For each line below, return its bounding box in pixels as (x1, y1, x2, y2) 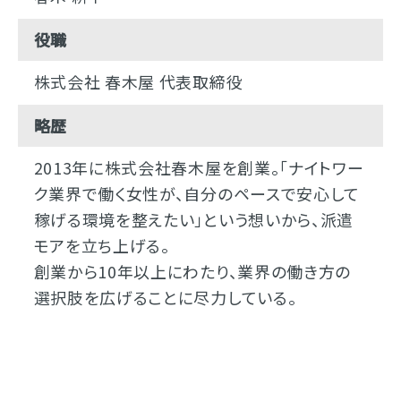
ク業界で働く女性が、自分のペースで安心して (33, 182, 360, 206)
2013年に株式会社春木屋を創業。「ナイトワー (33, 156, 364, 180)
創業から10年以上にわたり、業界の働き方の (33, 260, 351, 284)
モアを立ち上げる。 (33, 234, 170, 258)
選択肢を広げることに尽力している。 (33, 286, 297, 310)
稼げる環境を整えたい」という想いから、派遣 (33, 208, 354, 232)
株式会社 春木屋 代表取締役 (33, 70, 243, 94)
